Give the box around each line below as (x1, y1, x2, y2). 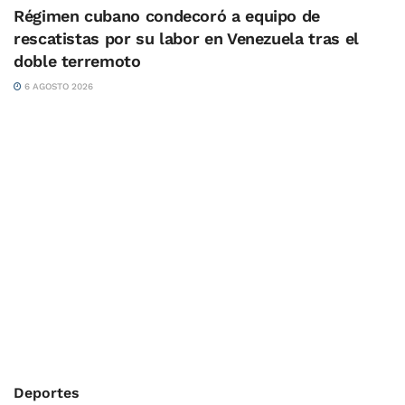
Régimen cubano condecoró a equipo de (14, 6, 321, 26)
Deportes (14, 384, 80, 402)
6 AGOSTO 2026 (22, 81, 93, 92)
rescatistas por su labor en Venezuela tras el (14, 29, 359, 49)
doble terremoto (14, 52, 141, 71)
